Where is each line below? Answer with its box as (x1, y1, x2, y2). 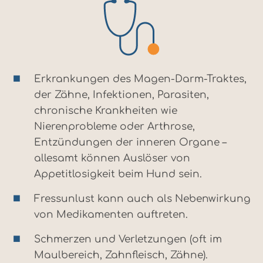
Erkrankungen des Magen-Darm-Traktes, (34, 73, 247, 85)
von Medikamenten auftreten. (34, 209, 188, 221)
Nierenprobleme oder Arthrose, (34, 121, 195, 133)
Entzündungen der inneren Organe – (34, 137, 227, 149)
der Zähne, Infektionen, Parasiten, (34, 89, 209, 101)
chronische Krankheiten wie (34, 105, 177, 117)
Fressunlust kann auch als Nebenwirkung (34, 193, 251, 205)
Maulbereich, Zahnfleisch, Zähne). (34, 249, 208, 261)
